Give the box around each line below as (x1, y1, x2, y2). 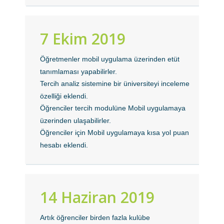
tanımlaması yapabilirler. (40, 67, 117, 75)
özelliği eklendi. (40, 92, 88, 100)
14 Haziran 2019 (40, 187, 155, 207)
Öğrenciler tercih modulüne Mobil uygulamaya (40, 104, 186, 112)
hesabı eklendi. (40, 141, 88, 149)
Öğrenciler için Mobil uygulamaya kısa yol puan (40, 128, 189, 136)
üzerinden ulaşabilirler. (40, 116, 111, 124)
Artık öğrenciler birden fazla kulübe (40, 213, 150, 221)
